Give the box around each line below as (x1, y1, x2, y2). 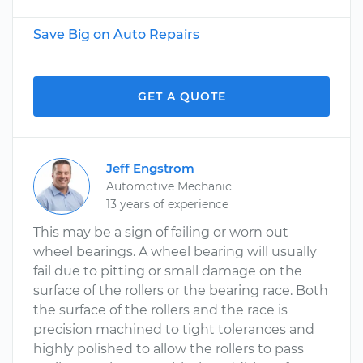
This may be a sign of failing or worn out (33, 224, 288, 240)
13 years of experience (106, 197, 228, 211)
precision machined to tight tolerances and (33, 322, 314, 337)
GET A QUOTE (137, 89, 226, 104)
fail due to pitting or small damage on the (33, 263, 302, 279)
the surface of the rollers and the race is (33, 302, 288, 318)
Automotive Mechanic (106, 179, 232, 194)
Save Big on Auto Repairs (33, 27, 199, 42)
